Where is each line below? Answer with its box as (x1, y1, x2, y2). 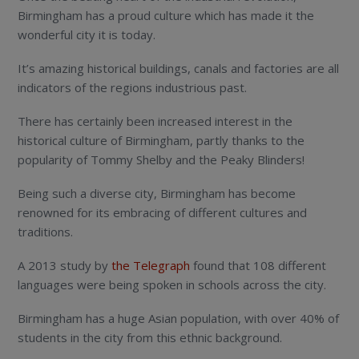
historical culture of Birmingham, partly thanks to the (18, 132, 305, 149)
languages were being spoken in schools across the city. (18, 276, 327, 293)
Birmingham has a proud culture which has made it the (18, 7, 315, 24)
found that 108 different (190, 257, 327, 274)
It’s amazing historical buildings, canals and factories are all (18, 60, 340, 77)
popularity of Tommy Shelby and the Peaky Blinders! (18, 151, 305, 168)
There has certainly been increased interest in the (18, 113, 293, 130)
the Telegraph (111, 257, 191, 274)
